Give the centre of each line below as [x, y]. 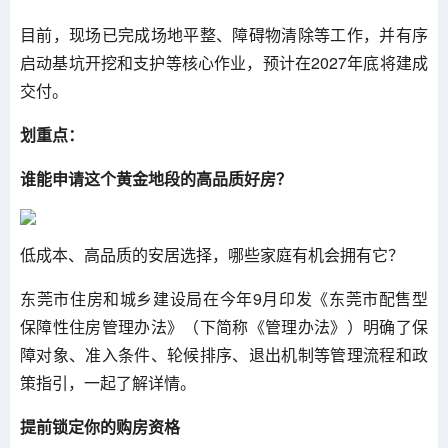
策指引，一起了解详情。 [108, 383]
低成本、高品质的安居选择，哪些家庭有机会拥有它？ [212, 255]
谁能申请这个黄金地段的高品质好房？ [156, 179]
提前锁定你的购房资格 [100, 427]
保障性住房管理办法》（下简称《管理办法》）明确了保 [224, 327]
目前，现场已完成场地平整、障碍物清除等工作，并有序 [224, 35]
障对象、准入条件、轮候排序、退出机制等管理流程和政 [224, 355]
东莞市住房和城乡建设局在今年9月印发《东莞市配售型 [224, 299]
